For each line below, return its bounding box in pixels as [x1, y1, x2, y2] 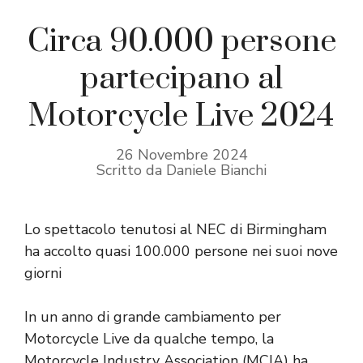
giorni [24, 263, 62, 283]
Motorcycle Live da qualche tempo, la [24, 328, 274, 348]
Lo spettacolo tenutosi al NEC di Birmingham [24, 219, 327, 239]
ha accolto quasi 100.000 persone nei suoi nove [24, 241, 338, 261]
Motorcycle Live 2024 [28, 96, 335, 136]
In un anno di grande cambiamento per [24, 306, 281, 327]
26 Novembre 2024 [115, 144, 248, 164]
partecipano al [80, 58, 283, 99]
